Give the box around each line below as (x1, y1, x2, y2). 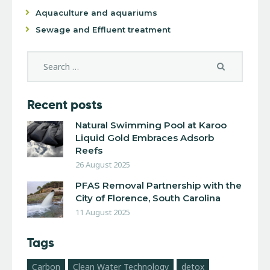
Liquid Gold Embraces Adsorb (75, 131, 214, 143)
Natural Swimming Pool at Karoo (75, 119, 227, 131)
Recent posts (27, 96, 102, 113)
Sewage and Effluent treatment (36, 25, 171, 35)
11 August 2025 (75, 207, 130, 218)
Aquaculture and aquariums (36, 8, 158, 18)
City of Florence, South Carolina (75, 192, 221, 204)
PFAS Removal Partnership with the (75, 180, 242, 192)
